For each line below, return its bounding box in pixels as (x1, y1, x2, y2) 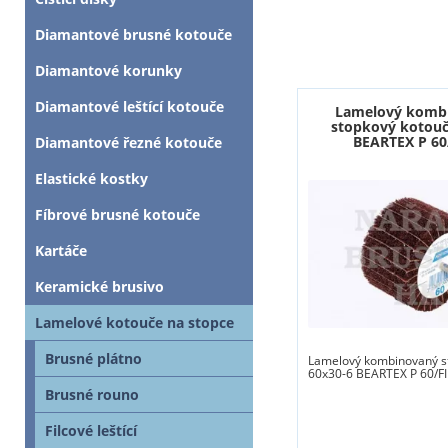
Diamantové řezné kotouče (35, 132, 222, 152)
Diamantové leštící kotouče (35, 96, 224, 116)
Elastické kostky (35, 168, 148, 188)
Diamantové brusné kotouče (35, 24, 232, 44)
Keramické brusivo (35, 276, 164, 296)
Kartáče (35, 240, 87, 260)
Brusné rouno (45, 384, 139, 404)
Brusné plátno (45, 348, 142, 368)
